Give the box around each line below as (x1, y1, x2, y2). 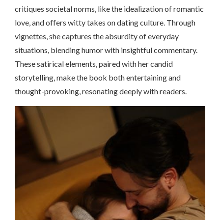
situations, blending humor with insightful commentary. (15, 45, 197, 55)
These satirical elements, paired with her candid (15, 58, 173, 68)
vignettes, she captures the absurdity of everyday (15, 31, 179, 41)
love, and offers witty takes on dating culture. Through (15, 17, 195, 27)
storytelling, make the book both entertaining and (15, 72, 181, 82)
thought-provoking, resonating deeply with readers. (15, 86, 187, 96)
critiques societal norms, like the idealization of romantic (15, 3, 204, 13)
